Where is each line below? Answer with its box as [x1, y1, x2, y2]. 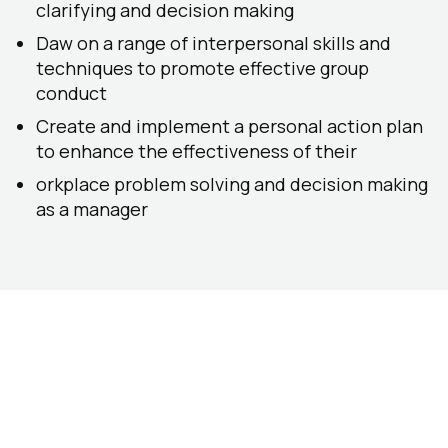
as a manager [36, 197, 148, 221]
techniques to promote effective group [36, 56, 369, 80]
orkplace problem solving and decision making [36, 172, 428, 196]
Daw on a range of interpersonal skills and [36, 31, 391, 55]
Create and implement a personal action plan [36, 114, 423, 138]
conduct [36, 81, 107, 105]
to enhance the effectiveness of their [36, 139, 357, 163]
